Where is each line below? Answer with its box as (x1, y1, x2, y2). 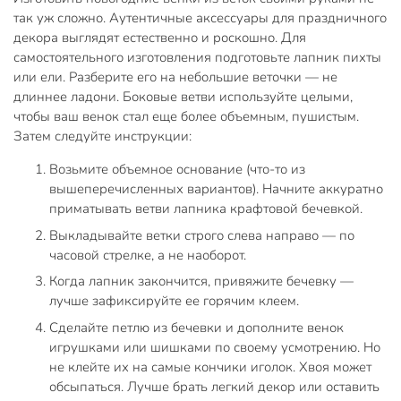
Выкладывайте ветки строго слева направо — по (49, 226, 354, 244)
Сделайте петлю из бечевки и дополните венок (49, 318, 344, 337)
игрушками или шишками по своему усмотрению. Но (49, 337, 380, 356)
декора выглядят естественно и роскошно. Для (13, 29, 306, 47)
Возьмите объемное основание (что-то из (49, 160, 305, 179)
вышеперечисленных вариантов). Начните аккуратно (49, 180, 383, 199)
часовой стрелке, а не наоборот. (49, 245, 246, 264)
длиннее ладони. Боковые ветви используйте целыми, (13, 88, 353, 107)
